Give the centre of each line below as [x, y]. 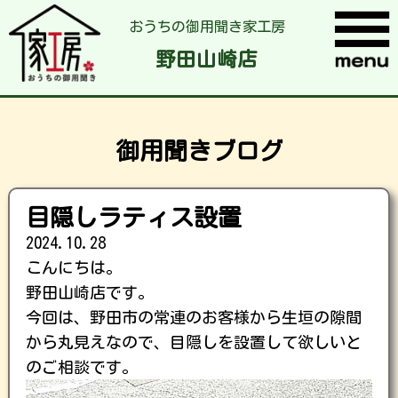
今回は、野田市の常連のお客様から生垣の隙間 [194, 317]
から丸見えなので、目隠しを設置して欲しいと [194, 342]
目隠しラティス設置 [134, 217]
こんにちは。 [74, 267]
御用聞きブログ [199, 151]
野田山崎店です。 [90, 292]
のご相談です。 [82, 367]
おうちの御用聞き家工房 [207, 27]
